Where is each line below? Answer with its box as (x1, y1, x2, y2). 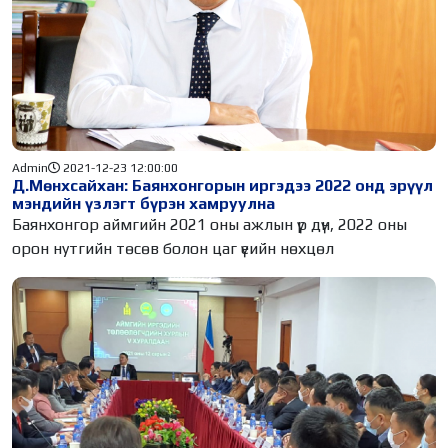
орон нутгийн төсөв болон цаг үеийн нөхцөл (12, 238, 334, 258)
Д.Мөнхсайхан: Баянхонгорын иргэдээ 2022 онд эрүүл (12, 175, 433, 195)
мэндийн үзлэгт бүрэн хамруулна (12, 193, 275, 213)
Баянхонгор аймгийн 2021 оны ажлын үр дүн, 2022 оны (12, 214, 407, 234)
